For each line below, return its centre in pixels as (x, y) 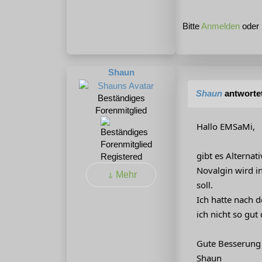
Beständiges (121, 98)
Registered (121, 156)
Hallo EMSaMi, (226, 127)
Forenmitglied (121, 110)
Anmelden (220, 26)
